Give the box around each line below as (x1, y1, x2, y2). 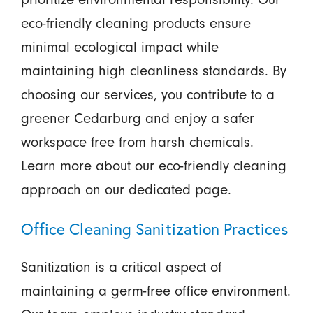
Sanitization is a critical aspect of (20, 259, 221, 276)
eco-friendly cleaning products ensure (20, 15, 251, 32)
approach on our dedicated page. (20, 182, 231, 198)
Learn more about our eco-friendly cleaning (20, 158, 286, 175)
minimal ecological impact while (20, 39, 219, 56)
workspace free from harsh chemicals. (20, 134, 254, 151)
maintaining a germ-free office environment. (20, 283, 291, 300)
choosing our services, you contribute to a (20, 87, 275, 103)
